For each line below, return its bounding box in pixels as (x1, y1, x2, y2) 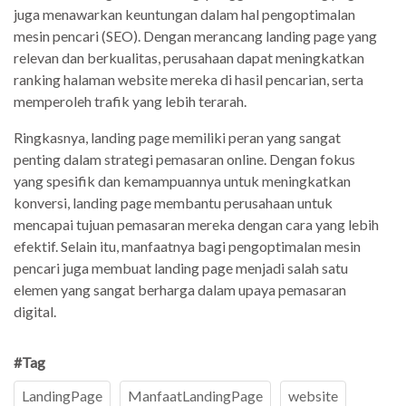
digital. (14, 302, 56, 320)
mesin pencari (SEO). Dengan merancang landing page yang (14, 26, 377, 44)
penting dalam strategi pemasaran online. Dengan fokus (14, 150, 355, 168)
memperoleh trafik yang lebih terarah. (14, 92, 246, 110)
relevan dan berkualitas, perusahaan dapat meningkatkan (14, 48, 364, 66)
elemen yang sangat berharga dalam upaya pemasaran (14, 280, 346, 298)
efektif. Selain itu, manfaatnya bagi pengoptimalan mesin (14, 237, 361, 255)
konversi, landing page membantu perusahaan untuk (14, 193, 333, 211)
